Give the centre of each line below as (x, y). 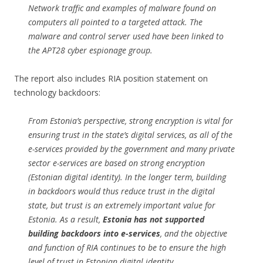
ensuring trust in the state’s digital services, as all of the (130, 135)
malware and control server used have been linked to (126, 36)
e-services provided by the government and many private (131, 149)
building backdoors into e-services (94, 234)
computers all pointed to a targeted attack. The (115, 22)
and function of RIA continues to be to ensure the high (127, 248)
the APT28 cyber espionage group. (90, 50)
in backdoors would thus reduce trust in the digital (122, 191)
